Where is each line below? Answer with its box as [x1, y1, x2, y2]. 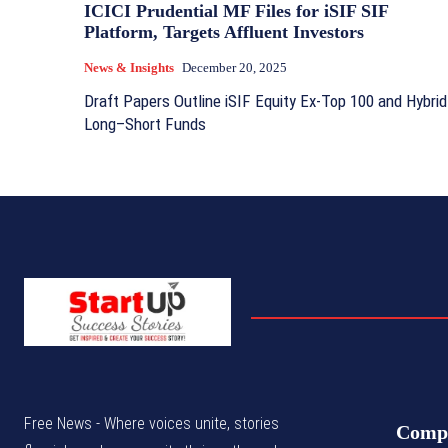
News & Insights [84, 60, 174, 75]
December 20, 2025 [182, 60, 287, 75]
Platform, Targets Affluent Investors [84, 22, 364, 42]
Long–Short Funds [84, 114, 206, 134]
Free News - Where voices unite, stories [24, 414, 279, 433]
